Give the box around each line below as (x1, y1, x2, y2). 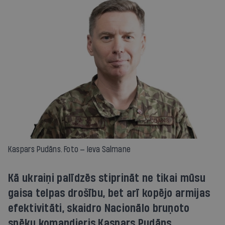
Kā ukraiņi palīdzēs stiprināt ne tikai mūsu (8, 172, 205, 184)
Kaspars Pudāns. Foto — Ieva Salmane (8, 145, 131, 154)
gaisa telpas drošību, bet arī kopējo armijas (8, 187, 210, 199)
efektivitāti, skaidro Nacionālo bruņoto (8, 202, 190, 214)
